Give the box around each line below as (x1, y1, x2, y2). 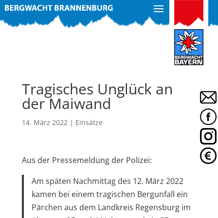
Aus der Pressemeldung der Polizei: (21, 155, 152, 165)
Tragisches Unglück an (21, 79, 173, 99)
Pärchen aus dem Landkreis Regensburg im (31, 202, 191, 213)
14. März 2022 (21, 118, 68, 127)
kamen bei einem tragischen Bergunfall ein (31, 189, 188, 200)
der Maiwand (21, 93, 111, 113)
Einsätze (75, 118, 103, 127)
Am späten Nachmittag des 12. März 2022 (31, 176, 183, 186)
